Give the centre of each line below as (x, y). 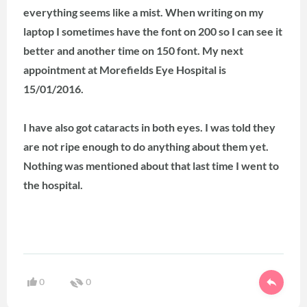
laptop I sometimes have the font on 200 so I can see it (153, 32)
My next (223, 51)
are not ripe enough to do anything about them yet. (146, 147)
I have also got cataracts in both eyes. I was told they (149, 127)
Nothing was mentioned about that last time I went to (151, 166)
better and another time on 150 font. (113, 51)
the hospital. (53, 185)
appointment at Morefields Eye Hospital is (125, 70)
